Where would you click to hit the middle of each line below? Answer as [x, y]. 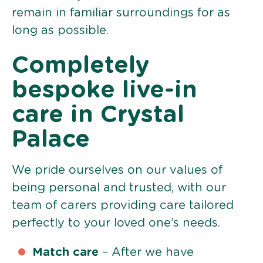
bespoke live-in [104, 90]
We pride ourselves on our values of [117, 170]
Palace [51, 139]
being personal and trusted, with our [119, 188]
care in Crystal [98, 115]
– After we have [146, 252]
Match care [65, 252]
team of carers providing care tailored [123, 205]
